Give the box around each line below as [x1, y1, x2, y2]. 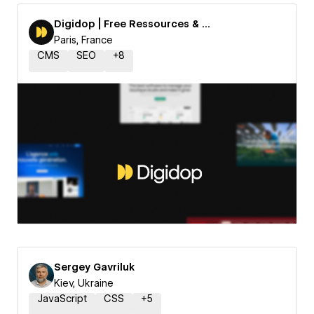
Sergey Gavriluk [54, 261, 135, 273]
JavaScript [37, 293, 87, 304]
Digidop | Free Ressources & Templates [202, 18, 210, 29]
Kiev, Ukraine [54, 278, 114, 289]
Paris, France [54, 34, 113, 46]
